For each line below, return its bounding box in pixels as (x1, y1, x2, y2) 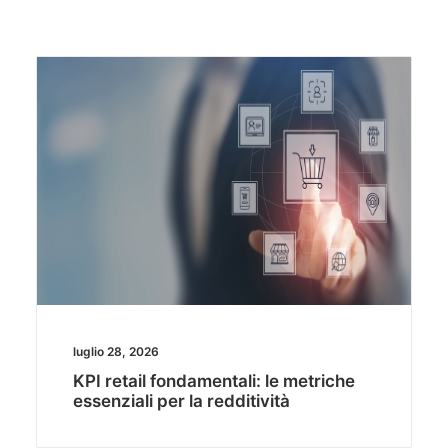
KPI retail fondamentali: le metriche (72, 371, 355, 392)
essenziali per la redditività (72, 391, 290, 412)
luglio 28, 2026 (72, 344, 159, 360)
